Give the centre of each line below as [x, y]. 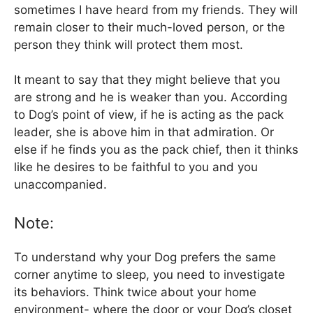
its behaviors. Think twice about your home [135, 292]
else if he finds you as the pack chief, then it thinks [156, 150]
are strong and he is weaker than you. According [151, 97]
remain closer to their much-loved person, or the [150, 27]
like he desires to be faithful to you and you [136, 167]
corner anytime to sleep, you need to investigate [150, 274]
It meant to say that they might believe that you [147, 80]
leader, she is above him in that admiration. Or [144, 132]
